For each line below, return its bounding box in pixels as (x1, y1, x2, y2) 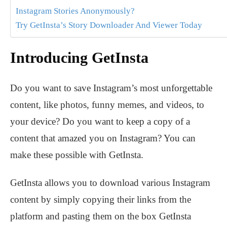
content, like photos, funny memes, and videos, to (10, 99, 204, 110)
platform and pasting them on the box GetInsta (10, 211, 191, 222)
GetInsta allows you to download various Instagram (10, 177, 210, 188)
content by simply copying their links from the (10, 194, 191, 205)
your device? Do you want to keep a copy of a (10, 116, 190, 127)
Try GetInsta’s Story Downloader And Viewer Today (16, 20, 202, 30)
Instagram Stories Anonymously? (16, 6, 135, 16)
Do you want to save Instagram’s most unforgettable (10, 83, 212, 94)
